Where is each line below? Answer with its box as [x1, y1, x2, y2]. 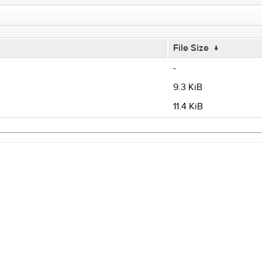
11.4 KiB [173, 101, 203, 112]
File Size [173, 42, 209, 54]
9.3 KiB [173, 81, 202, 93]
